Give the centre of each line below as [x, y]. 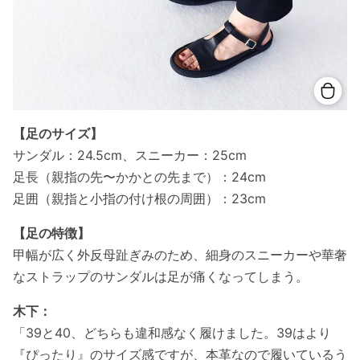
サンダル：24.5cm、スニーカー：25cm [130, 155]
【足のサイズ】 [58, 134]
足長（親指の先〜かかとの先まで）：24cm [139, 177]
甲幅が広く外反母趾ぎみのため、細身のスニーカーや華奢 [180, 255]
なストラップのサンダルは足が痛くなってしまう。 [161, 277]
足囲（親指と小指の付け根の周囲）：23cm [139, 199]
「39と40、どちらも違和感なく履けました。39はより [172, 333]
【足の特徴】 [51, 233]
